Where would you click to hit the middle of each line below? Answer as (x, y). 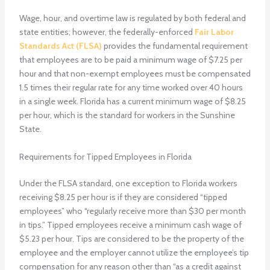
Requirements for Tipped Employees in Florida (105, 156)
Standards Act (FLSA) (60, 46)
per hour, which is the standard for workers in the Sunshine (127, 115)
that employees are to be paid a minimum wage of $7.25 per (130, 60)
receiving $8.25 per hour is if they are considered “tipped (123, 197)
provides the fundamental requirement (174, 46)
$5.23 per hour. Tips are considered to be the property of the (131, 238)
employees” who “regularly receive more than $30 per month (132, 211)
